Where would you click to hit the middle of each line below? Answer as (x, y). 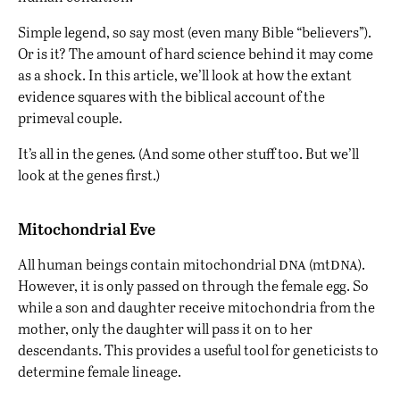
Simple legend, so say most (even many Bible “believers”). (195, 32)
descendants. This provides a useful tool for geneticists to (198, 350)
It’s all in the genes (75, 154)
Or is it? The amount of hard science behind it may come (196, 54)
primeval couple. (70, 118)
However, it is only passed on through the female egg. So (193, 286)
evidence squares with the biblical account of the (171, 96)
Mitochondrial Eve (87, 229)
